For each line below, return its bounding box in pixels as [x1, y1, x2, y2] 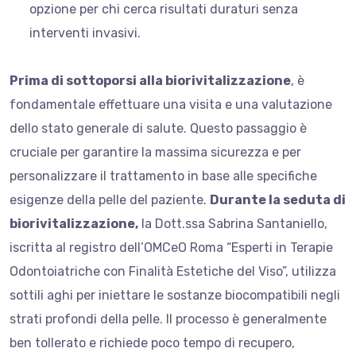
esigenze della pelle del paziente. [10, 192, 210, 207]
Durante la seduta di [210, 192, 346, 207]
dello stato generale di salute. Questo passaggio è [10, 120, 307, 136]
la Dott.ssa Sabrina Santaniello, [138, 215, 327, 231]
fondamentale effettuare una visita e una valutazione [10, 96, 332, 112]
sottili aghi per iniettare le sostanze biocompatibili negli [10, 287, 340, 303]
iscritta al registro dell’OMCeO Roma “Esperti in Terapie [10, 239, 333, 255]
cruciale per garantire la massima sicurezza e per [10, 144, 301, 160]
